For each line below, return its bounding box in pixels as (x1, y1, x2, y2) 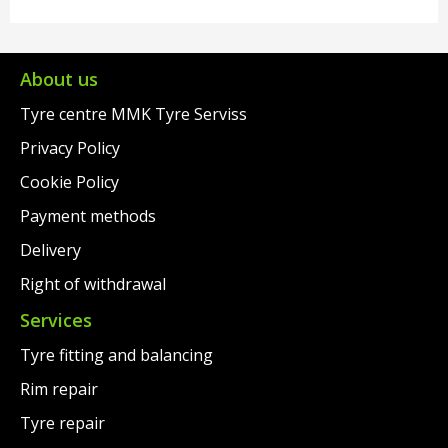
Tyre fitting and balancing (20, 344, 213, 367)
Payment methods (20, 205, 156, 228)
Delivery (20, 239, 81, 262)
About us (20, 67, 98, 92)
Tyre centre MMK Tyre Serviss (20, 103, 247, 126)
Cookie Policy (20, 171, 119, 194)
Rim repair (20, 378, 98, 401)
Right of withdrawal (20, 273, 166, 296)
